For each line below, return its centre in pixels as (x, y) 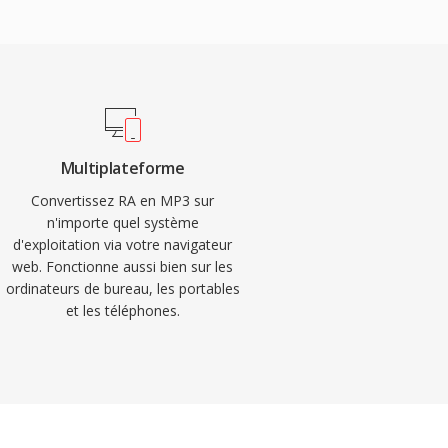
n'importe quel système (122, 222)
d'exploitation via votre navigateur (123, 244)
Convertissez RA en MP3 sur (123, 200)
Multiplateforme (122, 168)
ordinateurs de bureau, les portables (122, 288)
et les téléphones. (122, 310)
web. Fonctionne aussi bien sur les (123, 266)
